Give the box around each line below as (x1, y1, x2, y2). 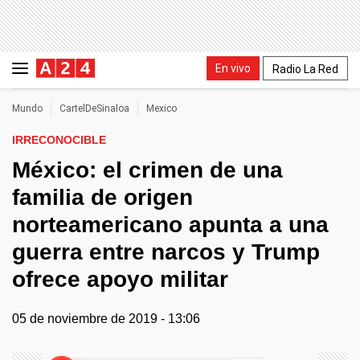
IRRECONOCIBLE (12, 133, 106, 146)
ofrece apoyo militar (12, 267, 228, 292)
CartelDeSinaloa (59, 103, 129, 114)
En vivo (215, 61, 251, 75)
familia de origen (12, 185, 193, 210)
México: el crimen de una (12, 157, 283, 182)
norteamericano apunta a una (12, 212, 329, 237)
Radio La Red (272, 62, 338, 76)
